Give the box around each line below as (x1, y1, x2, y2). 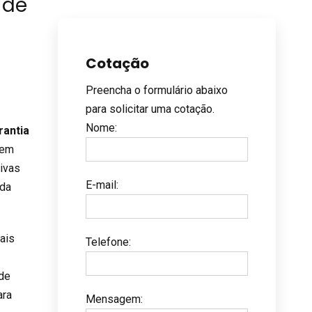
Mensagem (85, 292, 141, 306)
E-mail (85, 178, 116, 192)
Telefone (85, 235, 129, 249)
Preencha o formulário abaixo (85, 83, 228, 97)
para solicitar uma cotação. (85, 102, 214, 116)
